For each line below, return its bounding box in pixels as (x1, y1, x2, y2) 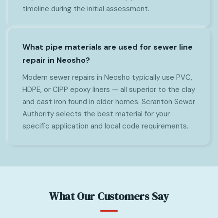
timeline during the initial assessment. (22, 3, 149, 14)
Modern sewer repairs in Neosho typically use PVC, (22, 72, 192, 82)
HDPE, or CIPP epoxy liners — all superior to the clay (22, 84, 195, 94)
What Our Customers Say (49, 189, 169, 203)
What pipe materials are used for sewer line (22, 41, 193, 52)
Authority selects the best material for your (22, 109, 170, 119)
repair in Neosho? (22, 54, 90, 65)
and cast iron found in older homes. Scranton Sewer (22, 96, 195, 107)
